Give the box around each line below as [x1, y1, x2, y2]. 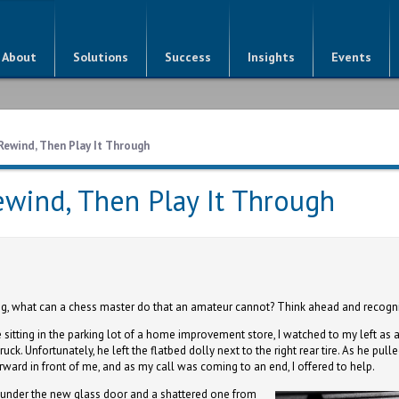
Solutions [73, 49, 128, 65]
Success [165, 49, 211, 65]
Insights [248, 49, 295, 65]
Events [331, 49, 371, 65]
